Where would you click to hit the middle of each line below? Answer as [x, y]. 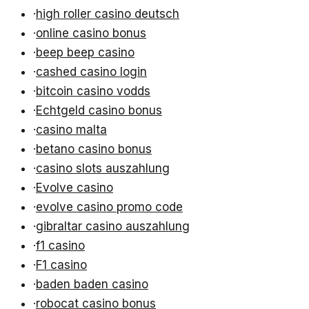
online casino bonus [91, 33]
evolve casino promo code [109, 207]
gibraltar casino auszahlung [113, 227]
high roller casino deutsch [108, 14]
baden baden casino [92, 285]
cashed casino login [91, 72]
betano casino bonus [94, 149]
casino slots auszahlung [103, 169]
